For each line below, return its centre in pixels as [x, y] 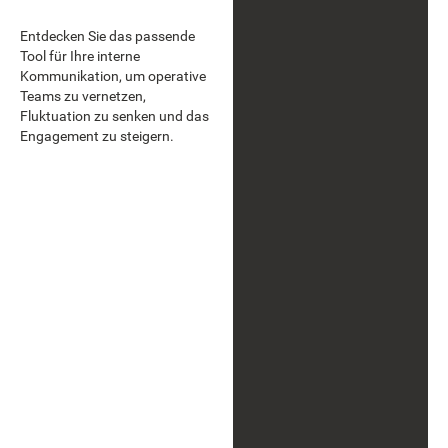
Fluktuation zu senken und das [114, 115]
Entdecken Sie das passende [107, 35]
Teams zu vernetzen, [83, 95]
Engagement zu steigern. [97, 135]
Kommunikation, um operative [113, 75]
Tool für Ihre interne [80, 55]
